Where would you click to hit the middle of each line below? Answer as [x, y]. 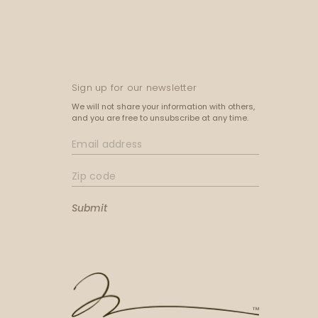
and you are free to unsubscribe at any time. [160, 119]
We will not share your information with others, [163, 108]
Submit [89, 209]
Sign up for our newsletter [135, 89]
